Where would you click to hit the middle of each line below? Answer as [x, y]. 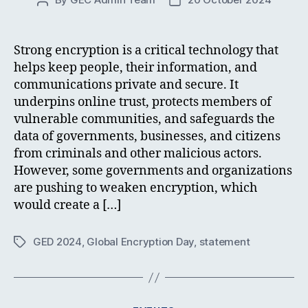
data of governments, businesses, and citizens [147, 137]
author [58, 16]
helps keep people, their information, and [135, 68]
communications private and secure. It [126, 85]
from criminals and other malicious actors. [138, 154]
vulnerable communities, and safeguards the [144, 120]
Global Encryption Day [141, 242]
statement [224, 242]
